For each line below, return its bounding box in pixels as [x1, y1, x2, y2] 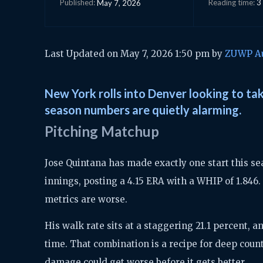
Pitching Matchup [45, 122, 159, 140]
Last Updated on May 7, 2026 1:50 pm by [45, 48, 225, 59]
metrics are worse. [45, 193, 127, 205]
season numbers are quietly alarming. [45, 102, 241, 117]
